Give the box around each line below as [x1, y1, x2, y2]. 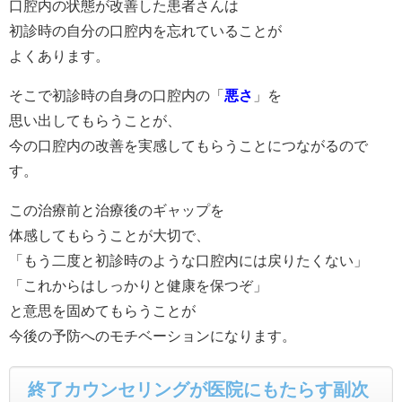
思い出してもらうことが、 [9, 112, 181, 127]
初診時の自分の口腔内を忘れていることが [9, 22, 282, 38]
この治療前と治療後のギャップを [9, 202, 224, 217]
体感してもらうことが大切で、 [9, 227, 210, 242]
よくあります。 [9, 48, 109, 63]
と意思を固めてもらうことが [9, 302, 196, 318]
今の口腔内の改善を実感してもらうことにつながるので [9, 137, 368, 153]
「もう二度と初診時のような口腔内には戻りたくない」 [9, 252, 368, 267]
